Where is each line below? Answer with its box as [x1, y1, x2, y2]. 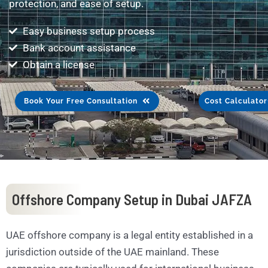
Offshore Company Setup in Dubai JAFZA [12, 190, 252, 208]
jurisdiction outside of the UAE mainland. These [6, 245, 219, 258]
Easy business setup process [22, 25, 155, 37]
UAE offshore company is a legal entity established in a [6, 229, 253, 241]
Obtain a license [22, 58, 95, 71]
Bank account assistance [22, 41, 136, 54]
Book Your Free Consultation [24, 96, 138, 105]
